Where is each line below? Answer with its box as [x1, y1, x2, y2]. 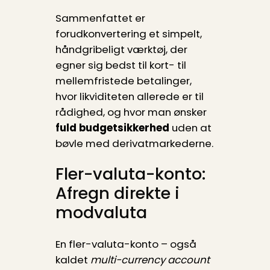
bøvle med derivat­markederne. [55, 136, 213, 151]
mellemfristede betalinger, [55, 73, 192, 88]
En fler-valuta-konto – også [55, 236, 196, 251]
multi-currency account [90, 252, 210, 267]
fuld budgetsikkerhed [55, 120, 169, 135]
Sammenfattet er [55, 10, 145, 25]
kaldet [55, 252, 90, 267]
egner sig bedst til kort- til [55, 57, 186, 72]
